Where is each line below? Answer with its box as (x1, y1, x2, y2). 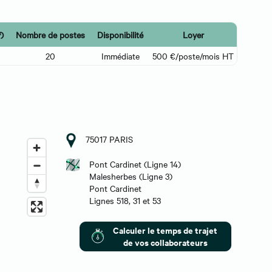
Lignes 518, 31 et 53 (89, 194, 161, 206)
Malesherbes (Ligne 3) (89, 169, 173, 182)
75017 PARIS (85, 132, 133, 145)
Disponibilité (97, 28, 143, 41)
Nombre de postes (16, 28, 85, 41)
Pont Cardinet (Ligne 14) (89, 157, 182, 170)
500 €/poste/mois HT (152, 49, 234, 62)
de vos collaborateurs (123, 235, 208, 248)
